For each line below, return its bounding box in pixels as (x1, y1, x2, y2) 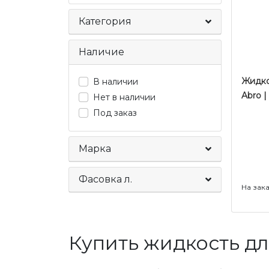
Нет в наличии (93, 92, 156, 103)
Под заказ (93, 107, 137, 118)
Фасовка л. (79, 174, 132, 185)
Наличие (79, 46, 124, 58)
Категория (79, 16, 131, 27)
